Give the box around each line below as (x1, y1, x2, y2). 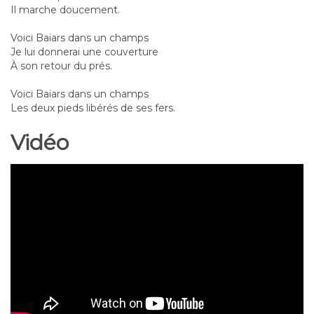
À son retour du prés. (11, 59, 112, 72)
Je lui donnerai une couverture (11, 45, 158, 58)
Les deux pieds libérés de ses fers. (11, 101, 175, 114)
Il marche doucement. (11, 3, 120, 16)
